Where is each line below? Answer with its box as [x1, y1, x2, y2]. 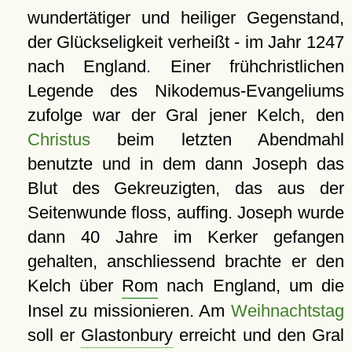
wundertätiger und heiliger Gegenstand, [27, 8, 344, 28]
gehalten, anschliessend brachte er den [27, 251, 344, 272]
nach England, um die [158, 276, 345, 296]
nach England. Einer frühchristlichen [27, 57, 344, 77]
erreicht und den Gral [173, 325, 345, 346]
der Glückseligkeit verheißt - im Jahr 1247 [27, 32, 344, 53]
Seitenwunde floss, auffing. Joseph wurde [27, 203, 344, 223]
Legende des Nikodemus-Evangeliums [27, 81, 344, 101]
